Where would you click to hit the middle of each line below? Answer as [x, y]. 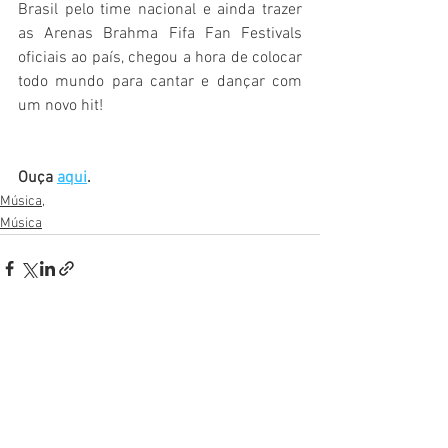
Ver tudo [295, 342]
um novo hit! [60, 106]
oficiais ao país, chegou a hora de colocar [160, 58]
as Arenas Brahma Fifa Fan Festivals [160, 34]
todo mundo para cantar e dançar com [160, 82]
